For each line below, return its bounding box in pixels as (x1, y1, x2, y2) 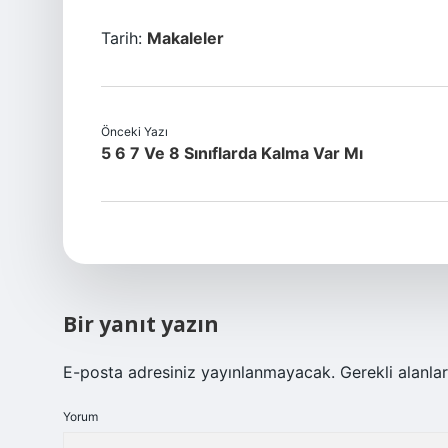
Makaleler (147, 28, 224, 48)
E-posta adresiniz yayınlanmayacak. (63, 362, 335, 382)
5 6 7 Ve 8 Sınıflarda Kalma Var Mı (101, 143, 363, 163)
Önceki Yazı (101, 124, 168, 139)
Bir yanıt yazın (63, 310, 219, 338)
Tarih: (101, 28, 147, 48)
